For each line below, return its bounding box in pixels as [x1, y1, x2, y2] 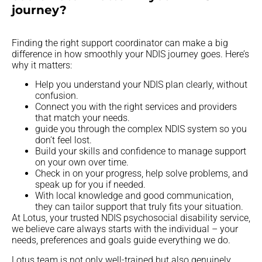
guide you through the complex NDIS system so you [35, 123, 247, 135]
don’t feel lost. [35, 135, 92, 146]
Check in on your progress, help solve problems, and [35, 168, 248, 180]
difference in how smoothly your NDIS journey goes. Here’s [12, 49, 249, 60]
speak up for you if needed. [35, 179, 146, 191]
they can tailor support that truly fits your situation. [35, 201, 243, 213]
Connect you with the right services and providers [35, 101, 237, 113]
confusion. [35, 90, 78, 102]
